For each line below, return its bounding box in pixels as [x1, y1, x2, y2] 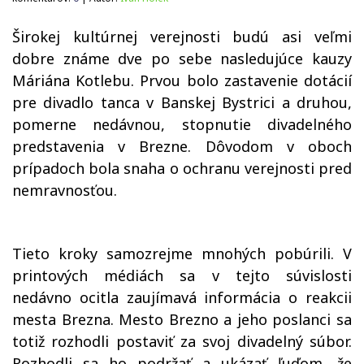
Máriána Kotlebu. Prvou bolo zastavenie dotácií [12, 71, 352, 90]
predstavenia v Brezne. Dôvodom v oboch [12, 136, 352, 156]
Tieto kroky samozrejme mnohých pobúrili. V [12, 244, 352, 263]
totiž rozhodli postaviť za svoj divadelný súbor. [12, 331, 352, 351]
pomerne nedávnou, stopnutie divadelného [12, 115, 352, 134]
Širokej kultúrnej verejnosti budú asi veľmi [12, 27, 352, 46]
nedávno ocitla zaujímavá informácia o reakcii [12, 288, 352, 307]
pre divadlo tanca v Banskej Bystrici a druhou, [12, 93, 352, 112]
